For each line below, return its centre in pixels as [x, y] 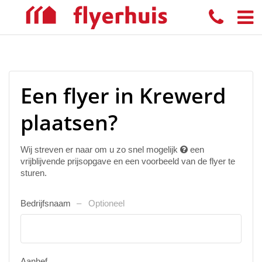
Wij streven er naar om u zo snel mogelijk [100, 149]
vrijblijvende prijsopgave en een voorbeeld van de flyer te [128, 161]
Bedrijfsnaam [47, 203]
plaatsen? [69, 123]
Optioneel [106, 203]
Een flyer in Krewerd [123, 96]
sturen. [34, 173]
